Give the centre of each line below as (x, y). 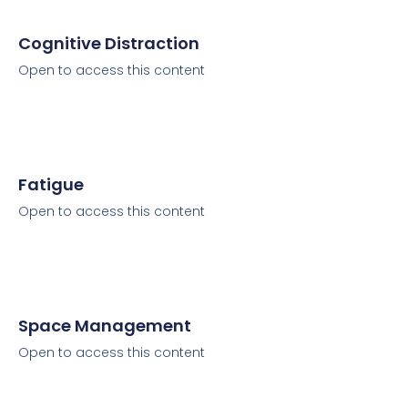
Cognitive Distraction (109, 43)
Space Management (105, 326)
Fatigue (51, 184)
